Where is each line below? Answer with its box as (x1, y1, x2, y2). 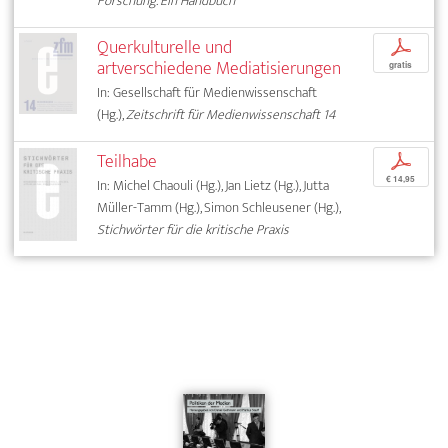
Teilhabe (97, 146, 158, 178)
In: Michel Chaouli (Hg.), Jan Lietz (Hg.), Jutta (97, 174, 330, 198)
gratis (389, 59, 413, 72)
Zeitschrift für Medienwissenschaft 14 (126, 103, 337, 127)
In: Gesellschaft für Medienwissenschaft (97, 81, 318, 105)
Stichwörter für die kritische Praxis (97, 218, 290, 242)
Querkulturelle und (97, 32, 233, 64)
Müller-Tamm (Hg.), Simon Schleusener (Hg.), (97, 196, 341, 220)
